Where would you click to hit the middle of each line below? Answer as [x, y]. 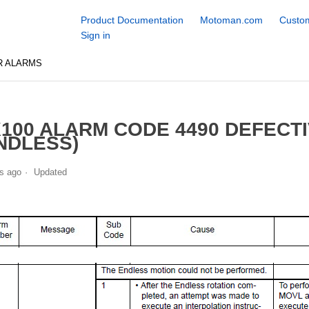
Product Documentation [132, 20]
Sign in [95, 35]
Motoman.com [231, 20]
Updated [50, 172]
